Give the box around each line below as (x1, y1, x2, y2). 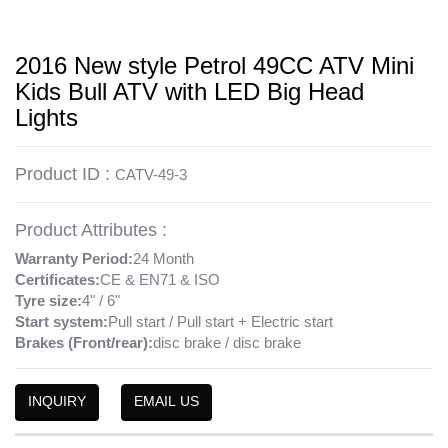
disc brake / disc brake (153, 333, 301, 351)
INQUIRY (28, 392, 86, 409)
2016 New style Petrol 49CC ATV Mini (15, 51, 414, 79)
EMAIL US (134, 392, 199, 409)
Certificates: (15, 270, 100, 288)
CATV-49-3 (115, 165, 187, 183)
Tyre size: (15, 291, 82, 309)
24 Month (133, 249, 194, 267)
